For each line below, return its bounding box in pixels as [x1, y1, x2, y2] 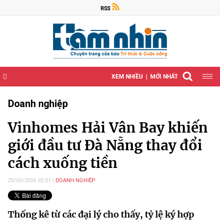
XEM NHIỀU [111, 73, 143, 80]
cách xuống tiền [8, 154, 117, 172]
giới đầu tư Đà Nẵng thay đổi [8, 137, 202, 154]
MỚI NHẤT [150, 73, 178, 80]
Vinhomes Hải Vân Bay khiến [8, 119, 208, 137]
